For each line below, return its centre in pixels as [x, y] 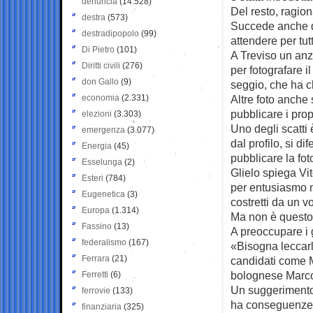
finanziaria [102, 306]
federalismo [104, 242]
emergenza [103, 130]
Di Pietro [98, 49]
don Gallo [100, 81]
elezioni [97, 114]
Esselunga [102, 162]
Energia [97, 146]
